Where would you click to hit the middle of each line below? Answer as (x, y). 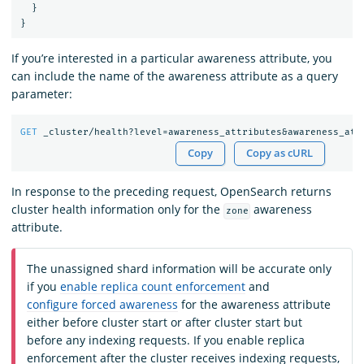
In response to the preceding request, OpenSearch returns (171, 192)
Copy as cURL (280, 154)
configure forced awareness (102, 305)
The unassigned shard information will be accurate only (179, 269)
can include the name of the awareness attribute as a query (175, 76)
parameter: (42, 94)
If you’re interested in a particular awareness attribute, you (172, 58)
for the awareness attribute (254, 305)
